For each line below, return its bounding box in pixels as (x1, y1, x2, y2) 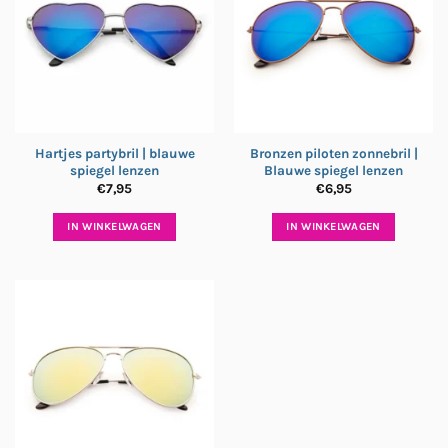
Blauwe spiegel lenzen (264, 162, 403, 178)
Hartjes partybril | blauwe (34, 145, 195, 161)
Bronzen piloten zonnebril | (249, 145, 418, 161)
